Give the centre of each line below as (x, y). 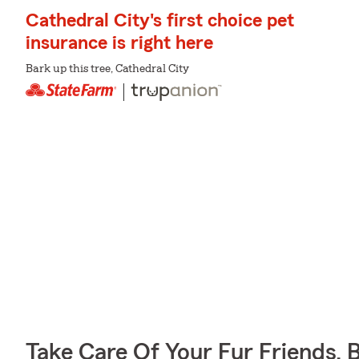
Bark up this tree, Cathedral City (107, 69)
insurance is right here (119, 44)
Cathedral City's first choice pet (160, 21)
